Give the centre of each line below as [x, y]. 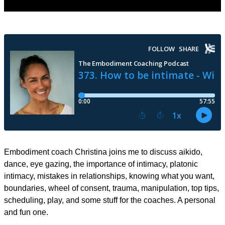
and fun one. [26, 212]
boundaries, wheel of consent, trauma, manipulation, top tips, [111, 188]
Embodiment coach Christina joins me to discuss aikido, [103, 152]
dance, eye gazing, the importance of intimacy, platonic [101, 164]
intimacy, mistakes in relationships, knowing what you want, [109, 176]
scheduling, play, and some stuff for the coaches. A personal [110, 200]
